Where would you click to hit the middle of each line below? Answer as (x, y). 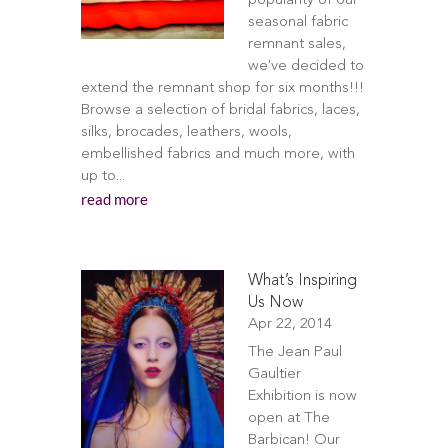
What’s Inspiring (302, 281)
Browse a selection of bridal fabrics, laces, (220, 110)
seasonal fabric (297, 22)
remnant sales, (296, 44)
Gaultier (274, 374)
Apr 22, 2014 (289, 324)
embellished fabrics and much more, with (217, 154)
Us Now (275, 303)
